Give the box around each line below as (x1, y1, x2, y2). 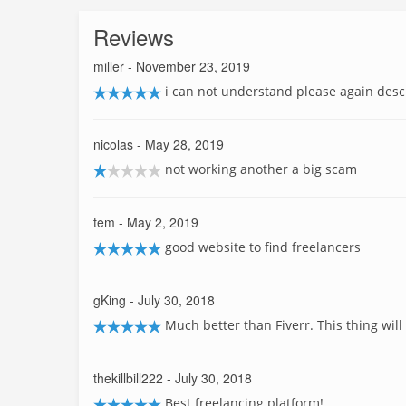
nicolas (93, 135, 133, 153)
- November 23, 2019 (124, 57, 250, 75)
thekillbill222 (93, 369, 163, 387)
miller (93, 57, 124, 75)
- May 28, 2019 (133, 135, 224, 153)
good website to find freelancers (165, 238, 361, 256)
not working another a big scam (165, 160, 357, 178)
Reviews (93, 21, 174, 53)
